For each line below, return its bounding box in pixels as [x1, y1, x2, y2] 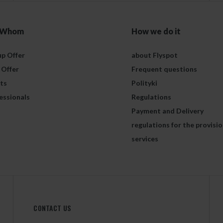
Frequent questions [131, 65, 197, 73]
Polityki [131, 79, 157, 87]
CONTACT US [33, 203, 71, 213]
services [131, 134, 158, 143]
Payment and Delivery [131, 107, 204, 115]
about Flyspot [131, 51, 178, 59]
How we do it [131, 26, 181, 36]
